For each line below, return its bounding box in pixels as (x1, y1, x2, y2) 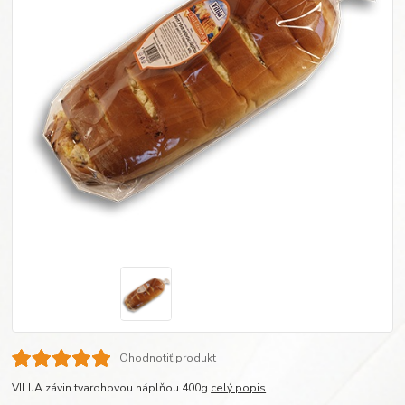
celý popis (211, 381, 267, 396)
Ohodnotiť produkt (118, 350, 216, 365)
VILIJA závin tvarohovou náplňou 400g (12, 381, 212, 396)
